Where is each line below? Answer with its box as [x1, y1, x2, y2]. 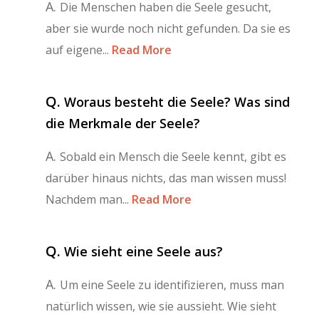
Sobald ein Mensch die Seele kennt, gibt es [60, 148, 286, 164]
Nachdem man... [46, 191, 129, 207]
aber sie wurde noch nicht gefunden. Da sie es [46, 20, 291, 36]
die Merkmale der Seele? [46, 114, 200, 132]
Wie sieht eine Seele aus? [64, 242, 223, 260]
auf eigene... [46, 41, 109, 58]
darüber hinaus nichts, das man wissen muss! [46, 169, 286, 186]
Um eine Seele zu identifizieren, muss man [60, 276, 284, 293]
